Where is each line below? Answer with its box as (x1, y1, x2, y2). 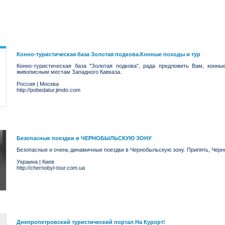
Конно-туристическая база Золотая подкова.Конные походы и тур (17, 51, 200, 57)
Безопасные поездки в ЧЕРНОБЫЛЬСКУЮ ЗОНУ (17, 135, 152, 141)
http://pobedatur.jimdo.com (17, 87, 80, 93)
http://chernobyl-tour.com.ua (17, 165, 85, 171)
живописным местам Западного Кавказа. (17, 69, 122, 75)
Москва (40, 81, 59, 87)
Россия (17, 81, 35, 87)
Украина (17, 159, 38, 165)
